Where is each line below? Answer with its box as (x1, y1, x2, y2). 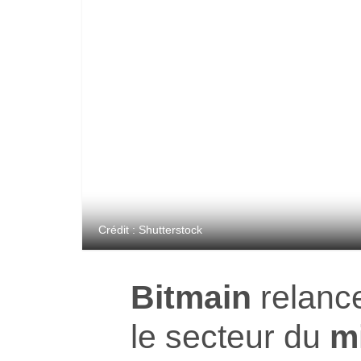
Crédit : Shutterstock (98, 222, 202, 236)
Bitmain (131, 277, 251, 316)
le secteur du (131, 317, 330, 355)
